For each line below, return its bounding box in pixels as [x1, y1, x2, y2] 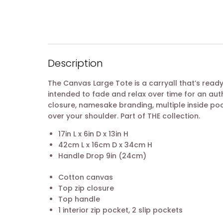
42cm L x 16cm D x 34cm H [58, 140, 152, 150]
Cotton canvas [58, 172, 113, 183]
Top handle [58, 194, 100, 205]
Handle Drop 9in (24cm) [58, 151, 146, 161]
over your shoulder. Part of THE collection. [48, 111, 200, 121]
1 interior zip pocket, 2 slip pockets [58, 205, 183, 216]
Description [48, 56, 103, 71]
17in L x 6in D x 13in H [58, 129, 128, 139]
